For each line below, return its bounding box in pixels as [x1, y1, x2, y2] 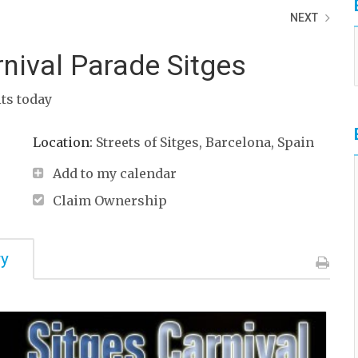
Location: [32, 134, 96, 150]
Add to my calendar [52, 165, 177, 181]
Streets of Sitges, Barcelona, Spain [95, 134, 314, 150]
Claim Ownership [52, 193, 167, 209]
